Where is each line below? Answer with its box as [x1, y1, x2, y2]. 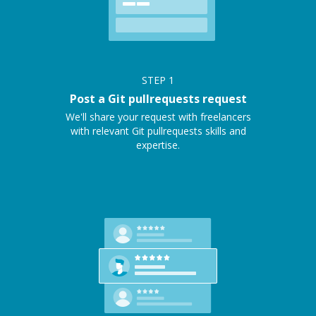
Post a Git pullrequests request [69, 91, 247, 107]
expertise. [136, 138, 180, 152]
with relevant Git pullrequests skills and [70, 124, 246, 138]
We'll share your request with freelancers [65, 110, 251, 124]
